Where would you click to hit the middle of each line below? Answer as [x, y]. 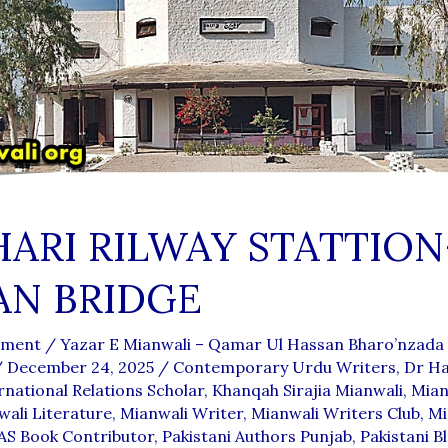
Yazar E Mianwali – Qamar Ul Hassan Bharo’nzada [251, 343]
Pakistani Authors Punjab [256, 435]
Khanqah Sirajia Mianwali [307, 389]
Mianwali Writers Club [335, 412]
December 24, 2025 [82, 366]
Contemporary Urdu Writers [284, 366]
